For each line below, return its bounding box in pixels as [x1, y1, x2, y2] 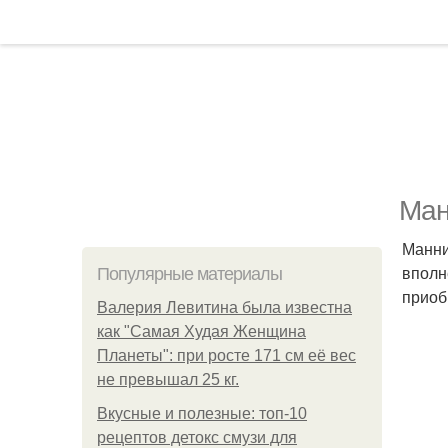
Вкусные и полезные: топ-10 [97, 405, 307, 422]
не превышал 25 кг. [97, 371, 239, 388]
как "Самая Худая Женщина [97, 323, 306, 340]
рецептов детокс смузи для [97, 429, 297, 446]
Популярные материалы [97, 264, 282, 284]
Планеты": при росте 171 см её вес [97, 347, 356, 364]
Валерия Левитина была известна [97, 299, 352, 316]
